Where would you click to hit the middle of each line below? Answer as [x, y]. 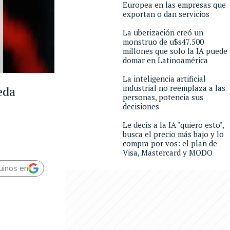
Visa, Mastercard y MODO [168, 152]
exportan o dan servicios [166, 14]
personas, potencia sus [163, 97]
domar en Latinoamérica [165, 60]
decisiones [141, 106]
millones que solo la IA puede [175, 51]
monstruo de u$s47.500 [163, 42]
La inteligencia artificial [164, 79]
